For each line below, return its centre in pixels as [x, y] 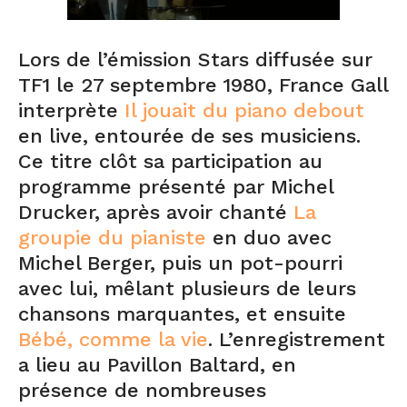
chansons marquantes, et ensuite [182, 314]
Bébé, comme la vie [113, 339]
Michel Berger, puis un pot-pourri [180, 263]
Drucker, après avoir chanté [156, 212]
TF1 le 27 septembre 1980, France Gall [203, 85]
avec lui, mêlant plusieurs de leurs [187, 288]
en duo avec [269, 238]
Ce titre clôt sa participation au [170, 161]
